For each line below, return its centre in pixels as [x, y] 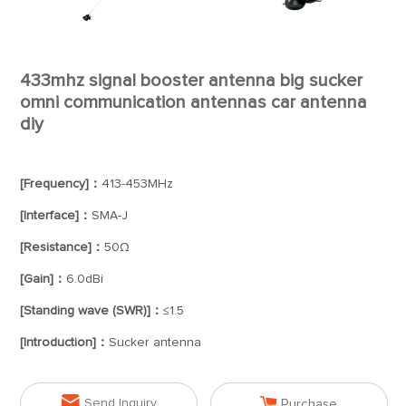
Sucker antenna [155, 343]
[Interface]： [56, 216]
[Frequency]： [61, 184]
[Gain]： [43, 279]
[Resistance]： [63, 247]
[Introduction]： [65, 343]
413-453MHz [138, 184]
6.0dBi [85, 279]
